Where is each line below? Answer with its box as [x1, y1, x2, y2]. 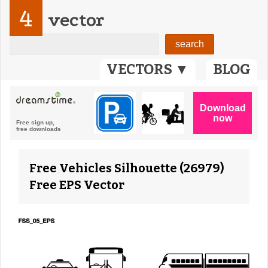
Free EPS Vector [29, 178, 124, 192]
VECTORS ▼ [106, 61, 189, 78]
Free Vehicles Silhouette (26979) [29, 161, 224, 175]
